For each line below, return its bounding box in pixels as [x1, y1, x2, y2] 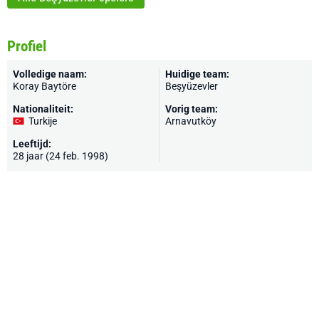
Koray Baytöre [13, 80, 76, 92]
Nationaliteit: [13, 103, 73, 115]
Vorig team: [165, 103, 218, 115]
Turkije [28, 115, 57, 127]
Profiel [7, 38, 46, 55]
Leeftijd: [13, 138, 51, 150]
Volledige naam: [13, 68, 87, 80]
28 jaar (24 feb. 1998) [13, 150, 108, 162]
